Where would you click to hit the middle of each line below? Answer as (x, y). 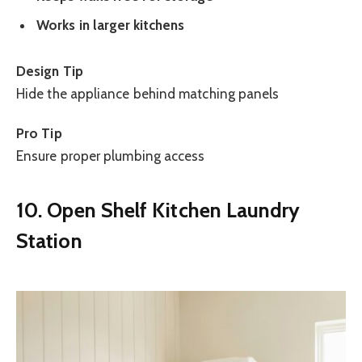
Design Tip (50, 72)
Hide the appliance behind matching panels (148, 94)
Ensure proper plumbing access (111, 156)
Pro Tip (39, 133)
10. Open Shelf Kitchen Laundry (158, 210)
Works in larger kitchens (111, 25)
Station (49, 241)
